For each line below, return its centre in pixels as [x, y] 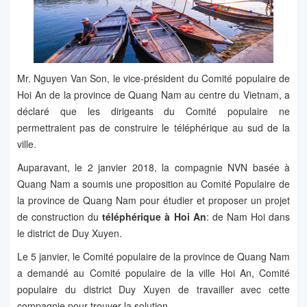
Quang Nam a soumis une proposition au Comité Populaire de [153, 184]
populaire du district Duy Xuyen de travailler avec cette [153, 290]
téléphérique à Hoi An [154, 217]
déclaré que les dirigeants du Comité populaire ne [153, 111]
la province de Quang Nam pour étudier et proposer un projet [153, 200]
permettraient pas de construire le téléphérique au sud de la [153, 128]
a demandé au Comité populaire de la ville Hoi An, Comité [153, 273]
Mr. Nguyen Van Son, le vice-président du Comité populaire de [153, 78]
